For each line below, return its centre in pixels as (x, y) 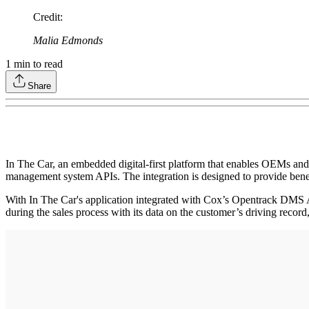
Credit (47, 17)
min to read (37, 63)
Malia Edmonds (68, 40)
